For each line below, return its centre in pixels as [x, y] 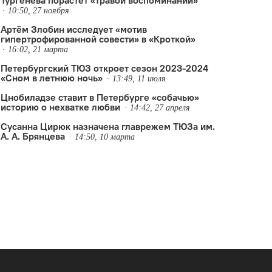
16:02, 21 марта [38, 49]
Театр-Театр [193, 146]
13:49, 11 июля [139, 79]
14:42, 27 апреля [160, 108]
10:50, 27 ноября [38, 11]
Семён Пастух [137, 146]
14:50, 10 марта [104, 137]
